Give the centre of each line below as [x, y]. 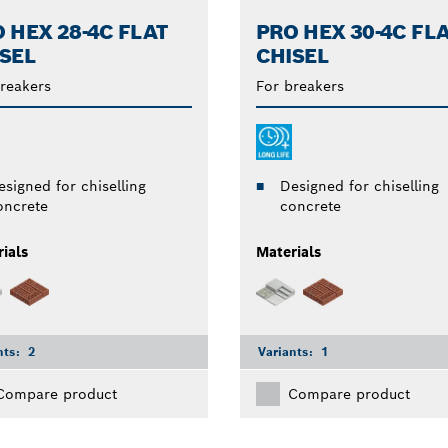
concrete [310, 205]
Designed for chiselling [359, 185]
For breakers [299, 85]
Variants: [287, 352]
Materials [288, 251]
